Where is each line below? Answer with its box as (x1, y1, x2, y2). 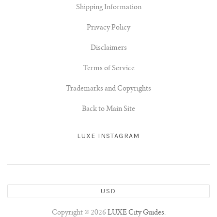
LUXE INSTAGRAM (77, 132, 140, 140)
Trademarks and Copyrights (66, 86, 151, 93)
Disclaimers (90, 45, 127, 52)
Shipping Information (76, 4, 141, 12)
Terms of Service (82, 65, 135, 73)
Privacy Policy (87, 25, 130, 32)
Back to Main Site (82, 106, 135, 113)
